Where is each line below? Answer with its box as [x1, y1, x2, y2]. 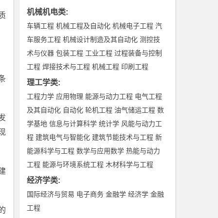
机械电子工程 [112, 22, 154, 30]
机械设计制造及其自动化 [63, 36, 138, 43]
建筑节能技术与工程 [92, 133, 154, 141]
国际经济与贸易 [27, 190, 75, 198]
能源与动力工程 [85, 92, 133, 100]
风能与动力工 [121, 120, 163, 127]
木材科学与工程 [106, 161, 154, 168]
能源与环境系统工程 [42, 161, 104, 168]
